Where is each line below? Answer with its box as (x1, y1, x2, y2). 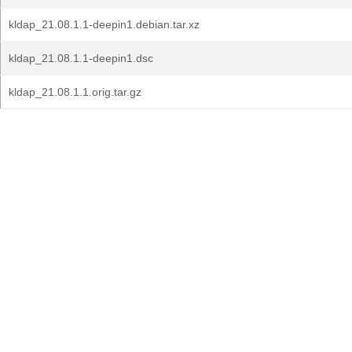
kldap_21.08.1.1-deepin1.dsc (9, 52, 153, 64)
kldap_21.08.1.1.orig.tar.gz (9, 86, 141, 98)
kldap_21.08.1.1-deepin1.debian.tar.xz (9, 18, 200, 31)
